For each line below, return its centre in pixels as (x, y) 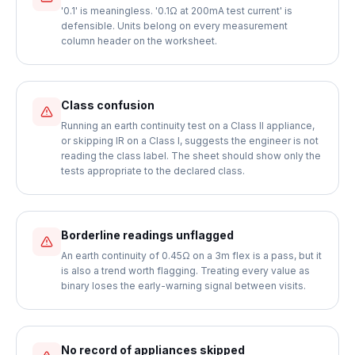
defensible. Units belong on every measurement (174, 26)
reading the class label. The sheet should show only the (191, 156)
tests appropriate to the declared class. (153, 171)
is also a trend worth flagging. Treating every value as (185, 271)
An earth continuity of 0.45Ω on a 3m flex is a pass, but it (191, 256)
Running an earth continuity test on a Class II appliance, (188, 126)
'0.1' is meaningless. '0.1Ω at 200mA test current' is (177, 11)
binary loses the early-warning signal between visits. (183, 286)
